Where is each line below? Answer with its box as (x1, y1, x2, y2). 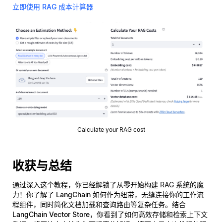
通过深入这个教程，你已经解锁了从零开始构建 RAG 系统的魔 (12, 180, 204, 189)
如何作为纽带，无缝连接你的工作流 (91, 190, 204, 199)
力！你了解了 (12, 190, 56, 199)
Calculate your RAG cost (77, 125, 145, 133)
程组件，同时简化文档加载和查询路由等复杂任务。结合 (12, 200, 186, 209)
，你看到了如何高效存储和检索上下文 (90, 210, 208, 219)
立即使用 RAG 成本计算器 (12, 2, 93, 11)
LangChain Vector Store (12, 210, 90, 219)
